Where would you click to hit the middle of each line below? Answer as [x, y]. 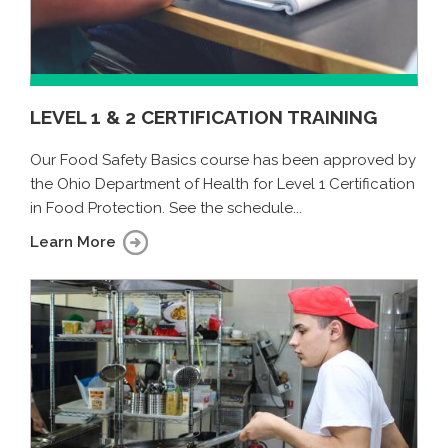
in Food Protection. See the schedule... [166, 208]
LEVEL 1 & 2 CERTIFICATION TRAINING [203, 117]
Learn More [73, 242]
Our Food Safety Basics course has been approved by [223, 160]
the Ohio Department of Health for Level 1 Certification [222, 184]
